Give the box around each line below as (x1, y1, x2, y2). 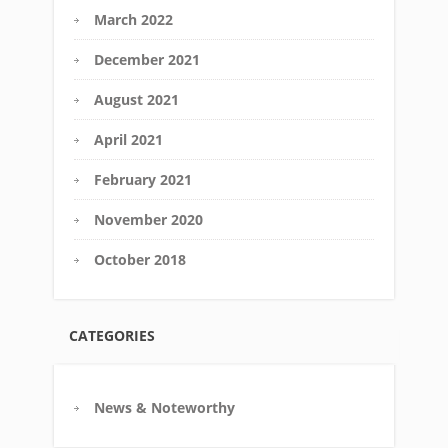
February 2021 (94, 170, 192, 189)
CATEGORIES (69, 326, 155, 345)
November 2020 (94, 210, 203, 229)
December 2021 (94, 50, 200, 69)
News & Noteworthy (94, 398, 235, 417)
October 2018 (94, 250, 186, 269)
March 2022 (94, 10, 173, 29)
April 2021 (94, 130, 163, 149)
